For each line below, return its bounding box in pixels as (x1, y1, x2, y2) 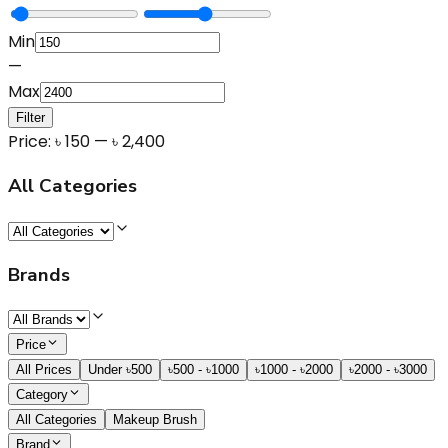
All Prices (16, 362, 72, 378)
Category (16, 387, 68, 403)
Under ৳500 (88, 362, 152, 378)
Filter (16, 110, 45, 126)
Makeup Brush (113, 412, 197, 428)
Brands (8, 261, 70, 288)
